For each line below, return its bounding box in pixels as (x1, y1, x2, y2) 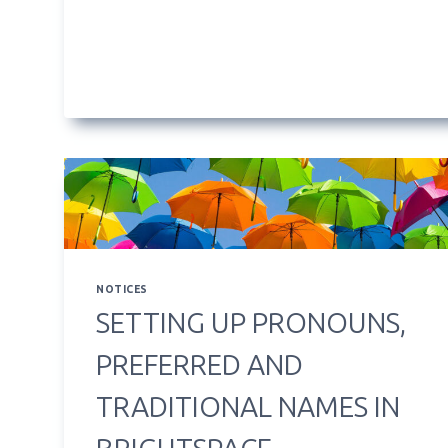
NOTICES (96, 283, 148, 296)
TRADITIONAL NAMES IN (96, 390, 400, 424)
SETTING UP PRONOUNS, (96, 306, 406, 340)
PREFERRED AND (96, 348, 303, 382)
